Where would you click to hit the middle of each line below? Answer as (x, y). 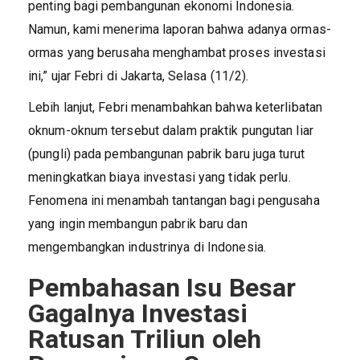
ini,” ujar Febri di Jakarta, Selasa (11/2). (139, 76)
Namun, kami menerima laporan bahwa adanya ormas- (180, 29)
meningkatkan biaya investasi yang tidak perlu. (160, 177)
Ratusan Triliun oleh (145, 339)
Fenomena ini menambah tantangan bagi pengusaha (174, 200)
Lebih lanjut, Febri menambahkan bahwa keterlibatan (176, 107)
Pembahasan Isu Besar (162, 287)
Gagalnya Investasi (138, 313)
